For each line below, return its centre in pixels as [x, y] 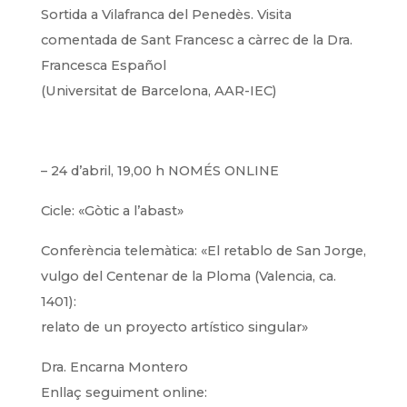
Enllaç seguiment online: [124, 392]
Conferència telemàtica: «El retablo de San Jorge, [203, 251]
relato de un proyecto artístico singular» [176, 327]
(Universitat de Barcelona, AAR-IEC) [159, 91]
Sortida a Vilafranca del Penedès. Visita [166, 15]
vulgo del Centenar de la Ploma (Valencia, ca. [188, 276]
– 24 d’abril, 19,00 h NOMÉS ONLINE [159, 171]
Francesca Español [103, 65]
